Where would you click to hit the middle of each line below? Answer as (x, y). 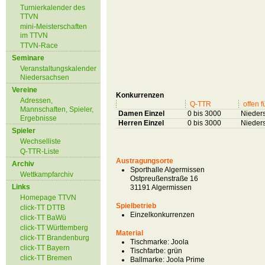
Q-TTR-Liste (40, 151)
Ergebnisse (38, 118)
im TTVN (34, 35)
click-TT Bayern (45, 248)
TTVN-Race (39, 46)
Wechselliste (41, 141)
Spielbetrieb (136, 206)
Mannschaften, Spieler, (57, 109)
